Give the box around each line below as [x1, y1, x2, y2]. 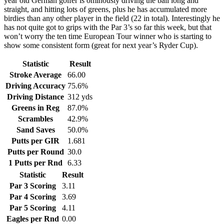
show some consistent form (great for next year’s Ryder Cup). [4, 41, 198, 49]
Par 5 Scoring [9, 203, 56, 212]
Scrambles [18, 114, 53, 123]
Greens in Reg [11, 103, 59, 112]
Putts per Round [7, 147, 64, 156]
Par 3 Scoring [9, 181, 56, 190]
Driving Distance [7, 92, 64, 101]
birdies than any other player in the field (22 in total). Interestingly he [4, 14, 220, 22]
